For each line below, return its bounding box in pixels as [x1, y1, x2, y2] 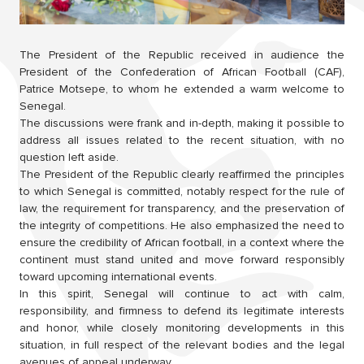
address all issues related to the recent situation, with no [19, 132, 344, 147]
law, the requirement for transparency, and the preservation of [19, 201, 344, 215]
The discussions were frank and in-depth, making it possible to [19, 115, 344, 130]
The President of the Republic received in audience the [19, 47, 344, 62]
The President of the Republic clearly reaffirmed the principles [19, 167, 344, 181]
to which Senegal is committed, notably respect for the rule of [19, 184, 344, 198]
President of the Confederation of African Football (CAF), [19, 64, 344, 79]
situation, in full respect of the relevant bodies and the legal [19, 337, 344, 352]
